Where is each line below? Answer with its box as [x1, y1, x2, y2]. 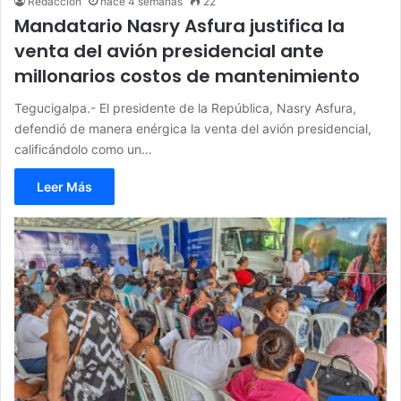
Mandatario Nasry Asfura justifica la [14, 13, 345, 39]
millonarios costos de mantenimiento [14, 64, 360, 90]
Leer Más [37, 179, 92, 195]
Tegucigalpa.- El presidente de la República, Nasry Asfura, [14, 100, 356, 116]
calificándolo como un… [14, 141, 152, 158]
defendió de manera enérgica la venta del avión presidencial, [14, 121, 371, 137]
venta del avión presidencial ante [14, 38, 324, 64]
